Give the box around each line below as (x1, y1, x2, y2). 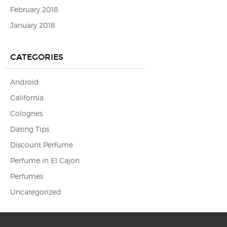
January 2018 (10, 21, 55, 29)
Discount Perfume (10, 140, 73, 149)
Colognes (10, 109, 43, 118)
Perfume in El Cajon (10, 156, 80, 165)
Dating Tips (10, 125, 49, 133)
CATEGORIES (10, 52, 63, 62)
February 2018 (10, 5, 58, 14)
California (10, 93, 44, 102)
